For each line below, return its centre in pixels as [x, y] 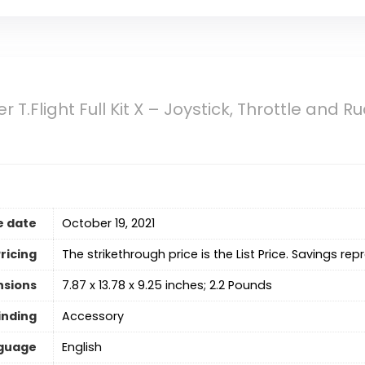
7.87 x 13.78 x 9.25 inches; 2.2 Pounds [167, 286]
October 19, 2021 [108, 224]
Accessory [92, 317]
